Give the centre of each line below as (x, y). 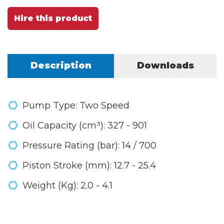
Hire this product (53, 18)
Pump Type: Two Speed (76, 105)
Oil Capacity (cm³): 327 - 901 (85, 125)
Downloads (165, 65)
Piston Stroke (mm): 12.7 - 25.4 (89, 165)
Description (61, 65)
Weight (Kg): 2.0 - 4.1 (67, 185)
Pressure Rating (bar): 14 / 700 (89, 145)
